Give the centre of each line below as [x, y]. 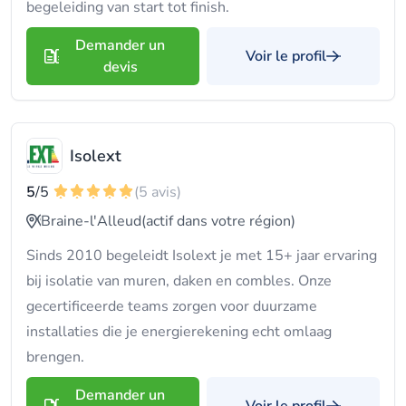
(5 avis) [158, 192]
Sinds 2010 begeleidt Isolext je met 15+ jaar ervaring [202, 256]
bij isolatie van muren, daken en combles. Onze [179, 281]
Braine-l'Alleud [91, 221]
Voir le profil [286, 56]
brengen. [55, 357]
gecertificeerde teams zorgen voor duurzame [172, 306]
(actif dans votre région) [218, 221]
